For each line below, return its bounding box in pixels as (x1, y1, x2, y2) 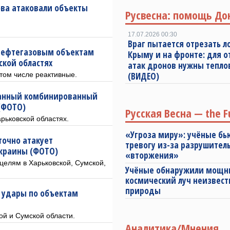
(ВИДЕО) (128, 70, 159, 82)
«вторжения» (125, 149, 179, 161)
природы (125, 185, 161, 197)
